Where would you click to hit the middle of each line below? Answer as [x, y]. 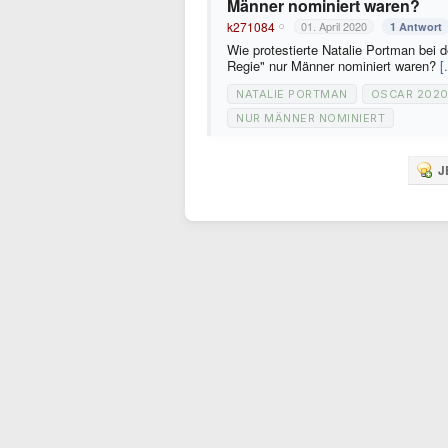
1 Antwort [416, 26]
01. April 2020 [334, 26]
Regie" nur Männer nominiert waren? [333, 65]
